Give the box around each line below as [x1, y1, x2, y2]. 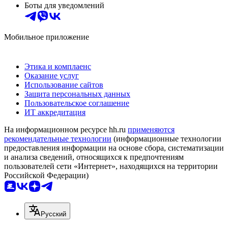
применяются [128, 125, 175, 134]
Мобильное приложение [4, 33, 89, 42]
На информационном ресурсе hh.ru [4, 125, 128, 134]
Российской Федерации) [4, 171, 89, 180]
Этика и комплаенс [24, 62, 91, 71]
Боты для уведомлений [24, 1, 104, 10]
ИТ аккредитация [24, 108, 85, 117]
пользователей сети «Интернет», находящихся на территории [4, 162, 218, 171]
